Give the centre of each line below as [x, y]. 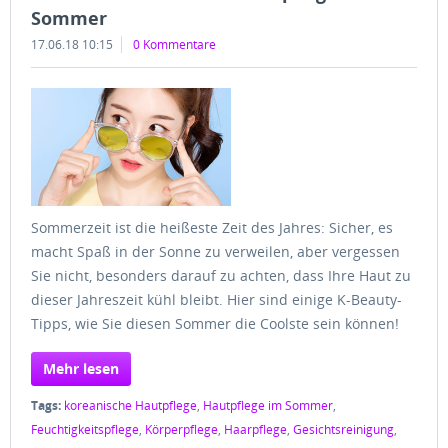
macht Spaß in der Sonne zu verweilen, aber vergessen [215, 251]
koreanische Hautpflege [130, 405]
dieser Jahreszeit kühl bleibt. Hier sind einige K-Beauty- [216, 299]
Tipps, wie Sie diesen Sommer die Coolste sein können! [215, 323]
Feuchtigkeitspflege [85, 429]
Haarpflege [255, 429]
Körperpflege [181, 429]
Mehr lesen [81, 368]
